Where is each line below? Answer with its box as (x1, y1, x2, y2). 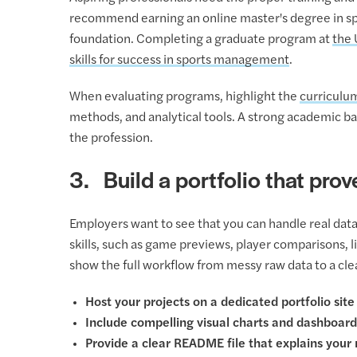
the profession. (69, 131, 153, 145)
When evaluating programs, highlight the (69, 90, 300, 104)
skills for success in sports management (69, 53, 289, 67)
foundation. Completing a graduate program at (69, 33, 332, 46)
